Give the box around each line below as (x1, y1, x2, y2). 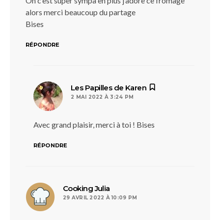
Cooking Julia (63, 184, 110, 193)
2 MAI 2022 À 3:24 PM (71, 94, 134, 100)
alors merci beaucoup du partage (26, 7, 136, 17)
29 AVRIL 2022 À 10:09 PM (63, 194, 137, 201)
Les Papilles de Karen (71, 83, 147, 92)
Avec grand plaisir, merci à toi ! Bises (33, 120, 155, 129)
